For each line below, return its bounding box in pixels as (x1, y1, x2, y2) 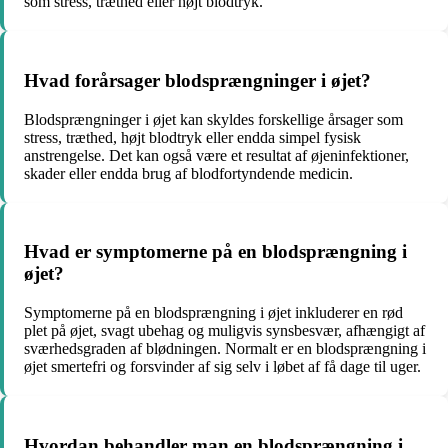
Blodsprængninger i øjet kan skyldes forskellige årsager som (24, 110, 403, 128)
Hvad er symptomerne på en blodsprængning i (24, 241, 407, 263)
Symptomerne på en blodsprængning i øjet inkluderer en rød (24, 304, 403, 322)
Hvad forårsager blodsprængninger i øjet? (24, 69, 371, 91)
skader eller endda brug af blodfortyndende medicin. (24, 164, 353, 182)
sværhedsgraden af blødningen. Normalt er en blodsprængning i (24, 340, 426, 358)
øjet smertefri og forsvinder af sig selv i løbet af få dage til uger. (24, 358, 421, 376)
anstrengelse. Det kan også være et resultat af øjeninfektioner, (24, 146, 409, 164)
